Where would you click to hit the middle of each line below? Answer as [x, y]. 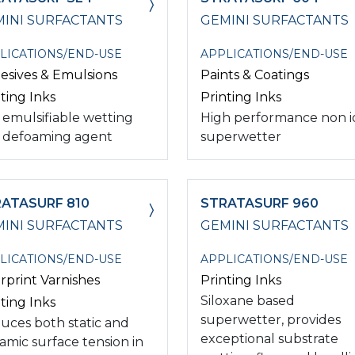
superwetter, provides [271, 319]
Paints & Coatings [255, 74]
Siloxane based [248, 300]
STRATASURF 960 [260, 203]
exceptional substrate [269, 338]
